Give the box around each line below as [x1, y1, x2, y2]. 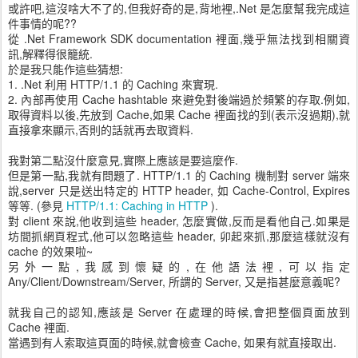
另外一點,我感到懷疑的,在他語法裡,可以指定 [8, 258, 350, 274]
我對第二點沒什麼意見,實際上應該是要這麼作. [8, 152, 238, 168]
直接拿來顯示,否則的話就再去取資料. [8, 121, 193, 137]
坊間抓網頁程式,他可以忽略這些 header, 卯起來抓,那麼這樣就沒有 [8, 228, 350, 244]
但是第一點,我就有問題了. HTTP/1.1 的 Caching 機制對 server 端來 [8, 167, 350, 183]
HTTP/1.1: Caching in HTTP [66, 197, 208, 213]
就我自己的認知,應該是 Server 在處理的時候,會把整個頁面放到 [8, 304, 350, 320]
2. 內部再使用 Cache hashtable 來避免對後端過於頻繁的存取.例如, [8, 91, 350, 107]
